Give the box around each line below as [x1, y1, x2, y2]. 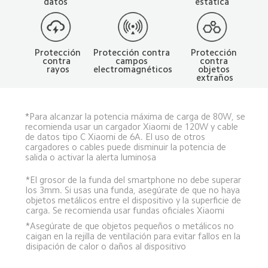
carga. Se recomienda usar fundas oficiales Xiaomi [25, 205, 224, 215]
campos [115, 56, 150, 65]
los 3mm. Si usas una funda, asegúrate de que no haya [25, 185, 242, 194]
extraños [196, 72, 234, 82]
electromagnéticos [93, 64, 172, 74]
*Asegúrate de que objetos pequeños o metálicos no [25, 221, 236, 230]
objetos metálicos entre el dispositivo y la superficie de [25, 195, 243, 205]
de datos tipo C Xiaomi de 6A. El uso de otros [25, 132, 208, 142]
